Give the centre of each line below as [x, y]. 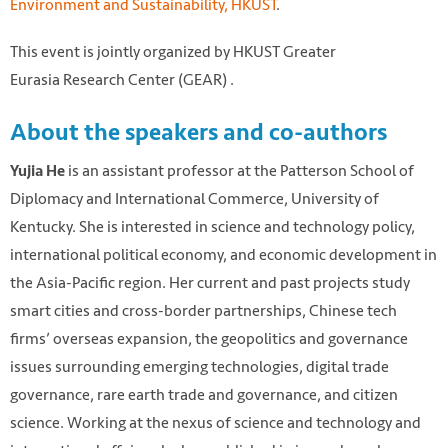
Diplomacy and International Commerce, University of [194, 199]
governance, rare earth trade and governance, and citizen [204, 395]
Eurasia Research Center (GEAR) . [123, 79]
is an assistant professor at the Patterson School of [239, 171]
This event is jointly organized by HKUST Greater [173, 51]
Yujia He [37, 171]
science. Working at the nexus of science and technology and [215, 423]
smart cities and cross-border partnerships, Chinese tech [203, 311]
